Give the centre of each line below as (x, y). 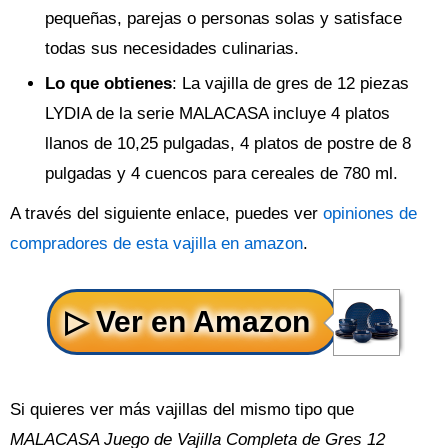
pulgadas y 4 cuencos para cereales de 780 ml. (221, 173)
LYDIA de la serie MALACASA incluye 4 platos (217, 113)
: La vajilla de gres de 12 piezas (290, 83)
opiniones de (370, 213)
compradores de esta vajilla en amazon (156, 243)
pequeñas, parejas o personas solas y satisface (223, 18)
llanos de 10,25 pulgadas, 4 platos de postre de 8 (228, 143)
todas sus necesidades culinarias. (172, 48)
